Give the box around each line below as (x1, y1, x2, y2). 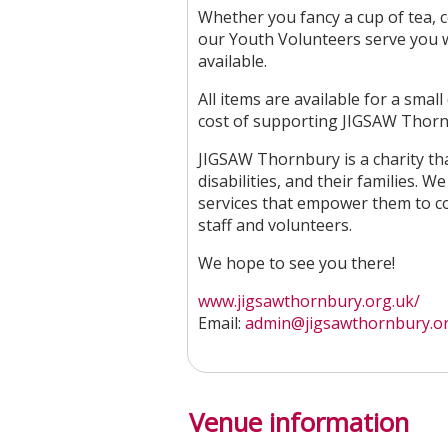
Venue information (189, 405, 409, 440)
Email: (198, 312, 245, 334)
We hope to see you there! (198, 252, 395, 274)
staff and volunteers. (198, 214, 352, 236)
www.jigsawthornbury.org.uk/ (198, 290, 420, 312)
